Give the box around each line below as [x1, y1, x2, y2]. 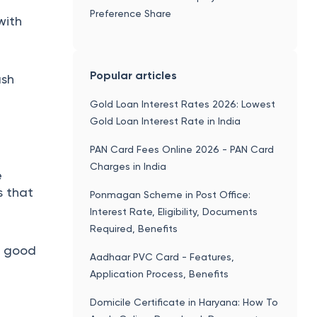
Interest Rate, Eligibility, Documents [90, 205, 258, 217]
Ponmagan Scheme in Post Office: [90, 188, 251, 200]
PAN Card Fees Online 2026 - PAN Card [90, 143, 275, 155]
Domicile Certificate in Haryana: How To [90, 296, 279, 308]
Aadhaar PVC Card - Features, [90, 250, 235, 263]
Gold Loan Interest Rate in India [90, 115, 241, 127]
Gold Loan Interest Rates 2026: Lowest [90, 98, 276, 110]
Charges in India [90, 160, 167, 172]
